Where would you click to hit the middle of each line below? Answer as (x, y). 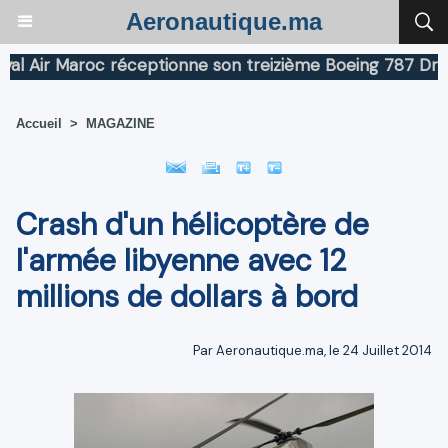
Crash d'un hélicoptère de (192, 224)
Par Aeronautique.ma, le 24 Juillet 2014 (312, 350)
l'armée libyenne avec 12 (181, 260)
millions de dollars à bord (187, 296)
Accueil (39, 123)
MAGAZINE (120, 123)
